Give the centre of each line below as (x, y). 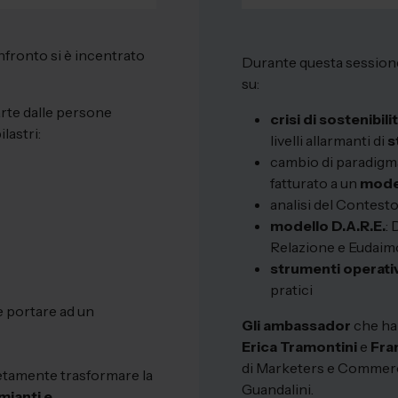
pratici (291, 289)
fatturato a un (315, 183)
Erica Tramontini (299, 346)
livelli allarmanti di (329, 140)
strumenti (305, 268)
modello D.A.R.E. (328, 225)
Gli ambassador (296, 325)
